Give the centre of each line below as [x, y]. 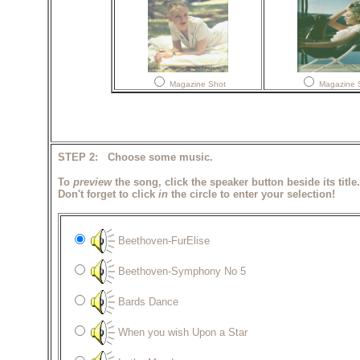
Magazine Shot [196, 84]
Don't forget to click [108, 194]
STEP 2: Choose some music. [135, 157]
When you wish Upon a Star [181, 332]
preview [92, 182]
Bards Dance [146, 301]
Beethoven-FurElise [162, 240]
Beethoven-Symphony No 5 [180, 271]
